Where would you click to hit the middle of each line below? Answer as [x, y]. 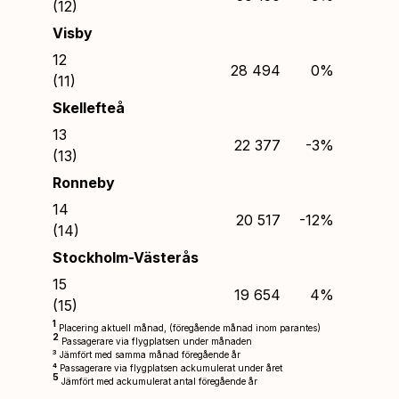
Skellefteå [89, 107]
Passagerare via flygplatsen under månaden [155, 341]
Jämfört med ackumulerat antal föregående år [158, 381]
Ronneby [84, 182]
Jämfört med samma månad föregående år [149, 354]
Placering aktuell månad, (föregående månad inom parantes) [188, 327]
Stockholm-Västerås [126, 257]
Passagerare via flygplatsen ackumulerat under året [170, 367]
